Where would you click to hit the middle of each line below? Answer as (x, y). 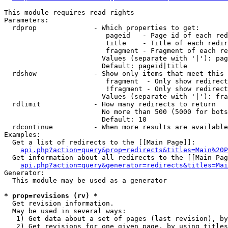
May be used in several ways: (65, 211)
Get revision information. (59, 203)
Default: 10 (75, 119)
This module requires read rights (69, 12)
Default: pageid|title (96, 66)
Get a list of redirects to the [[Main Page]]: (100, 142)
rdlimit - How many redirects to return (110, 104)
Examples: (22, 135)
